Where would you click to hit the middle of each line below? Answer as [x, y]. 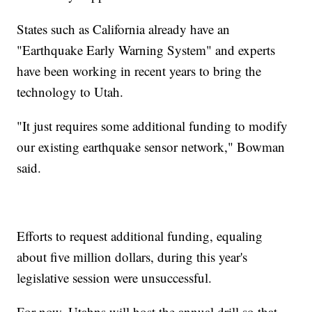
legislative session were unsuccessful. [115, 278]
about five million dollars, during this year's [132, 257]
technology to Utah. [70, 92]
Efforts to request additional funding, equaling [140, 236]
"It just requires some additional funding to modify [153, 126]
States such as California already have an [124, 29]
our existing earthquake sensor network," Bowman [151, 147]
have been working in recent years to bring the [139, 71]
